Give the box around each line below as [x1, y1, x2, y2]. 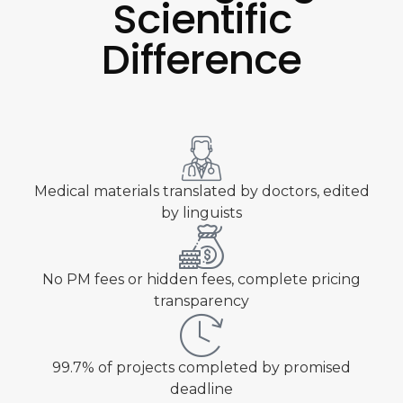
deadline [170, 381, 233, 398]
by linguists [161, 204, 242, 221]
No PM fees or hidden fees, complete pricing [42, 271, 361, 288]
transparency [154, 292, 249, 309]
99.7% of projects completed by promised [52, 359, 351, 376]
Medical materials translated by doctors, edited [33, 183, 370, 200]
